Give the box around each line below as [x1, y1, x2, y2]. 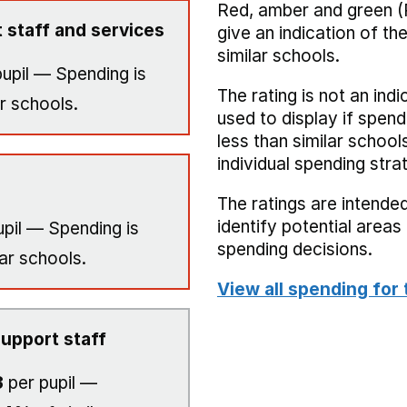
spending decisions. [217, 239, 372, 260]
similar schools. [217, 45, 340, 66]
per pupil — [4, 372, 97, 393]
